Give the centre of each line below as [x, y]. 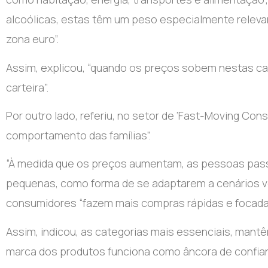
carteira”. [27, 87]
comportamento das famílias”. [78, 135]
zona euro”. [32, 39]
